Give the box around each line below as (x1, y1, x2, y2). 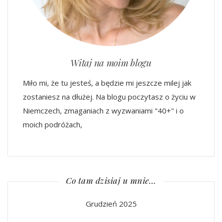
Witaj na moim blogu (70, 55, 152, 69)
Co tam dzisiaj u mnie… (66, 174, 156, 186)
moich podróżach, (23, 119, 82, 129)
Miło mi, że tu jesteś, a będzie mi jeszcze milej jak (23, 77, 191, 88)
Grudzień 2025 (85, 198, 137, 209)
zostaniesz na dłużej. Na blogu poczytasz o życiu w (23, 91, 196, 102)
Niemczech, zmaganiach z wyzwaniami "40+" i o (23, 105, 184, 115)
